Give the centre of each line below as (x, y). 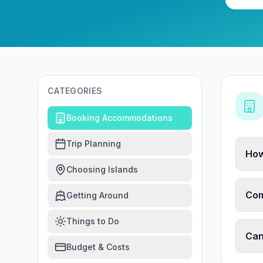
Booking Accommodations (119, 118)
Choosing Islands (102, 169)
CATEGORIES (75, 91)
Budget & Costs (98, 247)
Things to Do (93, 221)
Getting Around (97, 195)
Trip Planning (94, 144)
